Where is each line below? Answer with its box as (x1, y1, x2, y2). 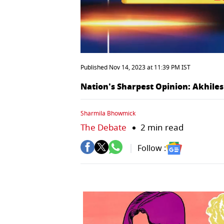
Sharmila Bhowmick (80, 108, 135, 118)
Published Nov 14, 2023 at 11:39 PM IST (80, 62, 190, 72)
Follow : (137, 142, 166, 155)
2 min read (140, 121, 183, 134)
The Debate (80, 121, 126, 134)
